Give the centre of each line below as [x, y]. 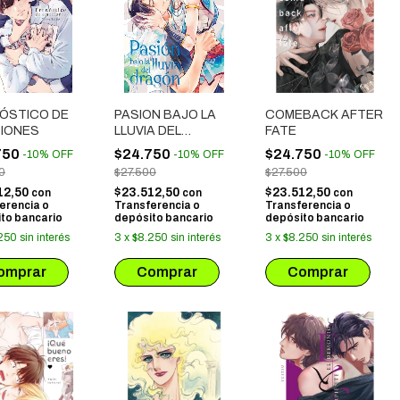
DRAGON [142, 147]
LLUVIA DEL [148, 131]
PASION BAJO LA [165, 115]
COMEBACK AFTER [324, 115]
